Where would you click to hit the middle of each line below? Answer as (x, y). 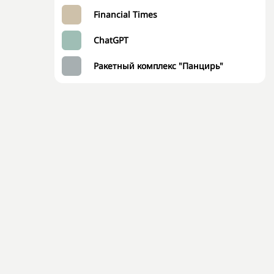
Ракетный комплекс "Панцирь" (158, 66)
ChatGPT (111, 40)
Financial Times (125, 14)
